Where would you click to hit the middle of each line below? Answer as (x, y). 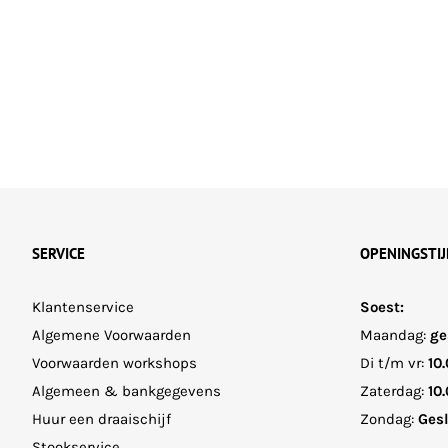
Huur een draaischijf (101, 418)
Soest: (381, 306)
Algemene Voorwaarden (111, 334)
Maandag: (394, 334)
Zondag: (388, 418)
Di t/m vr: (393, 362)
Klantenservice (83, 306)
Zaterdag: (393, 390)
